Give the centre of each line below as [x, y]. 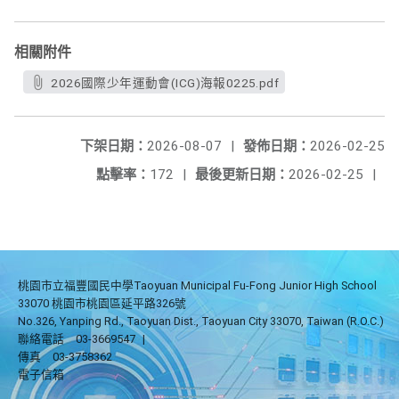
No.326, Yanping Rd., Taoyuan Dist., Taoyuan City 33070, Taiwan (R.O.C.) [201, 321]
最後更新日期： [242, 175]
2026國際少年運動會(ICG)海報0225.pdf [165, 83]
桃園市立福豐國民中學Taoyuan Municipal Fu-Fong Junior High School [197, 285]
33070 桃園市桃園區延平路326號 [102, 303]
